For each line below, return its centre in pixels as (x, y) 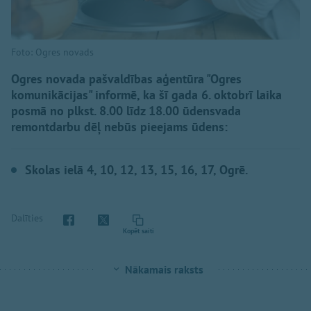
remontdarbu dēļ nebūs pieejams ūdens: (119, 126)
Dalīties (27, 218)
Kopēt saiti (138, 230)
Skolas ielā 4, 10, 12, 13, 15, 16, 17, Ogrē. (136, 169)
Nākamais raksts (164, 269)
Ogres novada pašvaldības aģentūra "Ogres (126, 78)
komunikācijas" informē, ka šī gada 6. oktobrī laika (146, 94)
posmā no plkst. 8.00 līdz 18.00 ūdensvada (126, 110)
